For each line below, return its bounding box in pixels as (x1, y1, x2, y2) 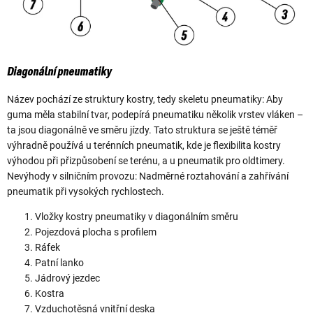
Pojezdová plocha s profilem (35, 226, 156, 238)
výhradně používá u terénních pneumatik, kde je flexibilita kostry (7, 139, 281, 151)
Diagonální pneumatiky (7, 65, 112, 78)
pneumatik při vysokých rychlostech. (7, 185, 164, 197)
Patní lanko (35, 256, 84, 268)
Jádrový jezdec (35, 272, 100, 284)
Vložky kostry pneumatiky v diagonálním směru (35, 210, 238, 222)
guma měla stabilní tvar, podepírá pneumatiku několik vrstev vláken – (7, 108, 303, 120)
